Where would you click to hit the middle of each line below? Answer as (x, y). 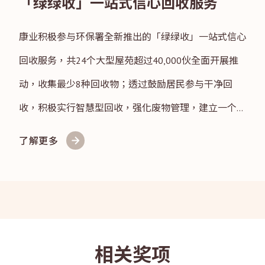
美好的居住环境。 (57, 131)
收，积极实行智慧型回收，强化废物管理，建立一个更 (132, 107)
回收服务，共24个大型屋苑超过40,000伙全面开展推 (129, 60)
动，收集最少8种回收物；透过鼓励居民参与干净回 (126, 84)
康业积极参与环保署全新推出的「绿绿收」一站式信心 (132, 36)
